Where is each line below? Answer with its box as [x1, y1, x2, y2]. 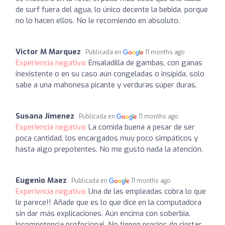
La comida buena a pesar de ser [88, 122, 195, 132]
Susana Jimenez [16, 111, 74, 121]
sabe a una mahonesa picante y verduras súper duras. [16, 80, 197, 90]
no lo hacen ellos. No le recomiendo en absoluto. [16, 16, 180, 26]
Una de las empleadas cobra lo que [88, 186, 206, 196]
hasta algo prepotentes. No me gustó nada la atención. [16, 144, 203, 154]
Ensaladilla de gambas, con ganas [88, 58, 202, 68]
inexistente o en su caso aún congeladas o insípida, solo [16, 69, 204, 79]
